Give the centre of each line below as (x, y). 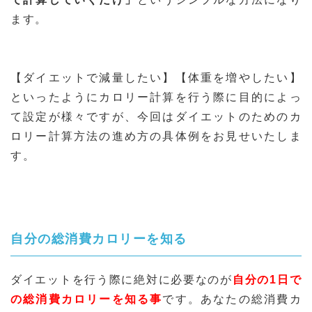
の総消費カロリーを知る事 (87, 299)
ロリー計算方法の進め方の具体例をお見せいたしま (156, 136)
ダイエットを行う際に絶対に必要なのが (122, 279)
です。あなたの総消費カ (232, 299)
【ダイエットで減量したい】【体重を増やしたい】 (156, 77)
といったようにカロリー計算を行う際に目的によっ (156, 97)
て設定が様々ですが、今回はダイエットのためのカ (156, 116)
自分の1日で (267, 279)
